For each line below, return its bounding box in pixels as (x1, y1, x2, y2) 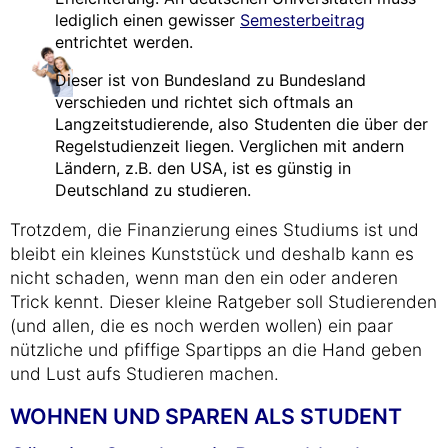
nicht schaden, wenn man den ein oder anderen (10, 267, 398, 288)
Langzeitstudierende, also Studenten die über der (55, 114, 428, 134)
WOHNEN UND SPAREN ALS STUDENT (10, 403, 402, 429)
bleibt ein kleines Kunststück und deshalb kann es (10, 243, 414, 264)
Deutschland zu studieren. (55, 180, 251, 200)
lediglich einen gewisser (55, 10, 240, 30)
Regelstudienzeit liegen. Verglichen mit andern (55, 136, 404, 156)
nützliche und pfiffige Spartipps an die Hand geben (10, 339, 422, 360)
